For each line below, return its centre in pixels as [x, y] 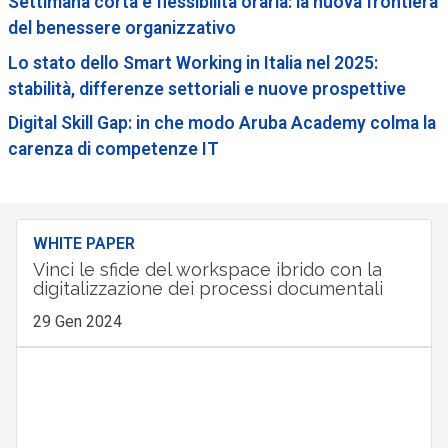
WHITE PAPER [83, 244]
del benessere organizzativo [121, 27]
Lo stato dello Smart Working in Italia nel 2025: [192, 62]
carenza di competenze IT [113, 149]
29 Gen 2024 [77, 322]
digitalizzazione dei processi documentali [207, 289]
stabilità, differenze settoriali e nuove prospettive [206, 88]
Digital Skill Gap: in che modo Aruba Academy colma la [221, 123]
